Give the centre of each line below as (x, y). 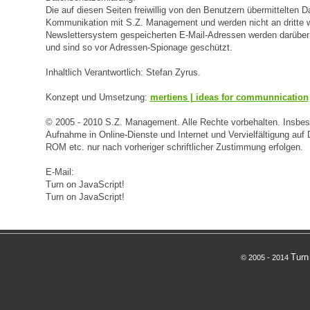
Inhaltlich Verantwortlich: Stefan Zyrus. (123, 72)
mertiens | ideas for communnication (229, 97)
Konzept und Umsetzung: (98, 97)
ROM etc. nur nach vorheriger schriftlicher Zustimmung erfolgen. (175, 147)
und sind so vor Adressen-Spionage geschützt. (139, 47)
